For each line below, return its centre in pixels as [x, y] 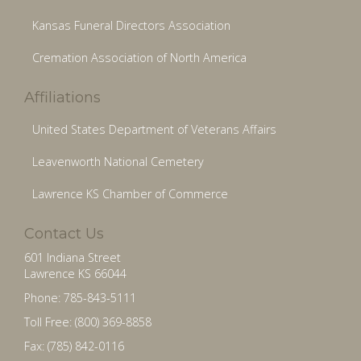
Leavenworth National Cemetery [118, 161]
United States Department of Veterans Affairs [154, 129]
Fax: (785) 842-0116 [74, 346]
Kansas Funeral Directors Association [131, 25]
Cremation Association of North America [139, 57]
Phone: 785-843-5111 [80, 297]
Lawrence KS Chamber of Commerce [130, 193]
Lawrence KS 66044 [75, 273]
